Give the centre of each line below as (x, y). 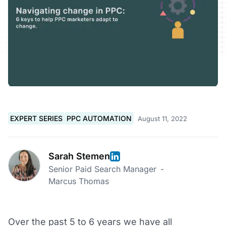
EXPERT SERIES (36, 119)
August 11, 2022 (162, 118)
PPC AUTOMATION (99, 119)
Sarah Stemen (79, 156)
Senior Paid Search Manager (102, 169)
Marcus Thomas (79, 181)
